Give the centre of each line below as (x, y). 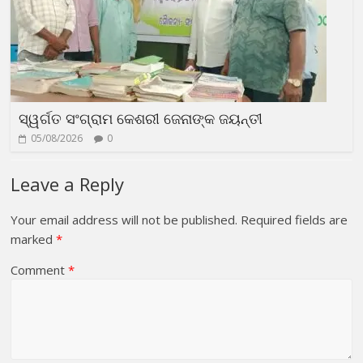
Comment (40, 269)
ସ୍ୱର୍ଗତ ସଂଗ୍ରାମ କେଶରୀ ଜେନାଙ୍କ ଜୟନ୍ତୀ (141, 118)
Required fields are (295, 219)
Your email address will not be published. (124, 219)
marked (34, 239)
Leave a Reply (68, 184)
